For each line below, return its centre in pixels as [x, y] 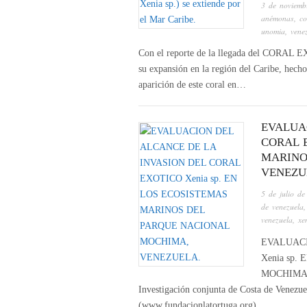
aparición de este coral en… [192, 85]
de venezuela [282, 207]
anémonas [278, 18]
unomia [273, 31]
